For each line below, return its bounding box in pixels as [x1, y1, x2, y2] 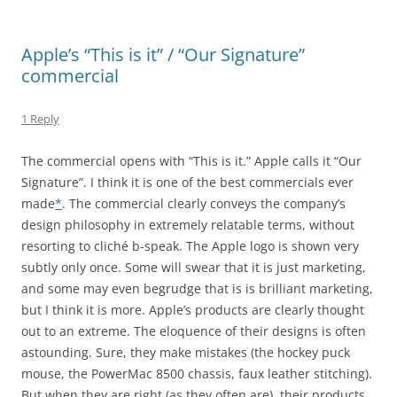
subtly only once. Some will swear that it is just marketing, [21, 258, 366, 276]
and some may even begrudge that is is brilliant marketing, [21, 279, 373, 297]
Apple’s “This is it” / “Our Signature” [21, 42, 305, 66]
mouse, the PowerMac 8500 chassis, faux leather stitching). [21, 364, 372, 382]
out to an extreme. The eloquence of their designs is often [21, 322, 366, 339]
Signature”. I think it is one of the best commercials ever [21, 173, 354, 191]
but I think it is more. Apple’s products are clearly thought [21, 300, 364, 318]
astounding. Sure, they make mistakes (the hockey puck [21, 343, 350, 361]
